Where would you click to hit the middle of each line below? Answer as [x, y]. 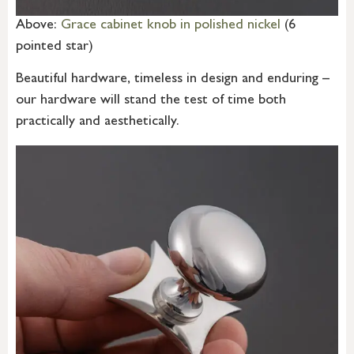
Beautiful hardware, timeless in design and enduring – [173, 80]
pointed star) [55, 47]
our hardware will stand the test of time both [151, 102]
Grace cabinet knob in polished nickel [171, 26]
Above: [38, 26]
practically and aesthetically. [98, 123]
